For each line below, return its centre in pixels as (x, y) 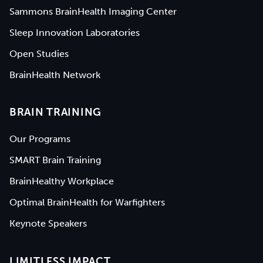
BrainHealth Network (55, 75)
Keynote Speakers (48, 224)
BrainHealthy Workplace (62, 181)
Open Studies (39, 53)
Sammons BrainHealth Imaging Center (93, 11)
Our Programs (40, 139)
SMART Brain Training (55, 160)
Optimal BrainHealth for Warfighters (87, 203)
